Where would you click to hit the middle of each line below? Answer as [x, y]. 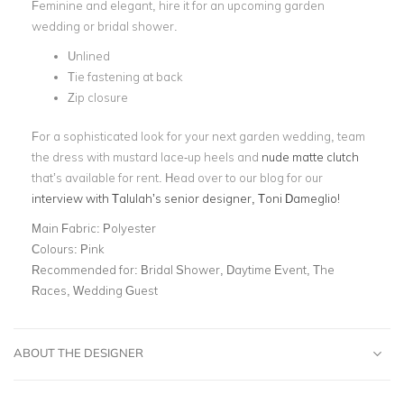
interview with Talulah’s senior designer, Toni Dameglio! [186, 198]
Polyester [129, 228]
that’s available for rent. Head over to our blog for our [177, 177]
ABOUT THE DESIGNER [78, 352]
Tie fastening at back [125, 77]
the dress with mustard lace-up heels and [145, 156]
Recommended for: [86, 269]
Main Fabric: [67, 228]
